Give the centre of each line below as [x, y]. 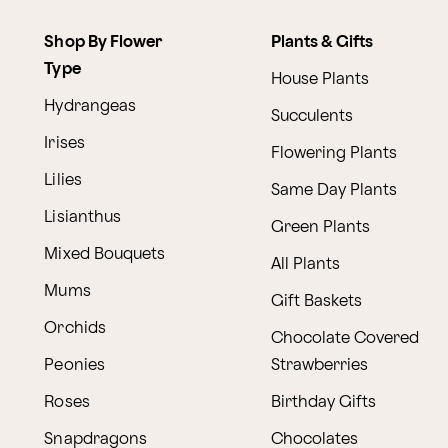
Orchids [75, 328]
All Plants [305, 264]
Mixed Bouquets [104, 254]
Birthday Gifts [323, 402]
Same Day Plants [333, 190]
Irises [64, 143]
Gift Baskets [316, 301]
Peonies [74, 365]
